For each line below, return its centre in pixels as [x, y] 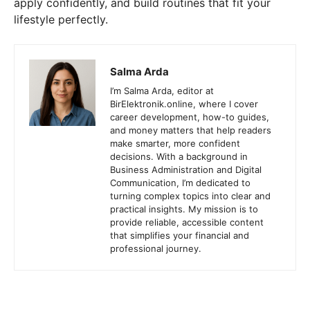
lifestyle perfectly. [61, 20]
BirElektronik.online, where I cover [184, 104]
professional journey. [156, 249]
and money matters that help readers [191, 130]
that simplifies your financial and [180, 236]
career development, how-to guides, [190, 117]
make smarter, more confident [175, 144]
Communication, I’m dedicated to [180, 183]
